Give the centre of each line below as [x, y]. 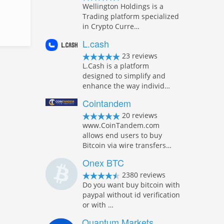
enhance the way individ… [126, 86]
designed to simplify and [124, 76]
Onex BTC [103, 162]
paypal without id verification [131, 195]
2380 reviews [143, 175]
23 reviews [139, 56]
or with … [98, 205]
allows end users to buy [122, 135]
